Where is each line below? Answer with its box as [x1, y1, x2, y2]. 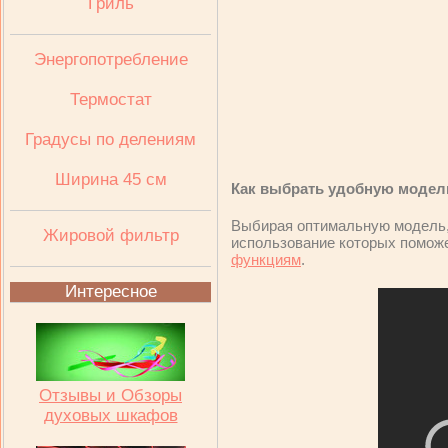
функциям [231, 251, 301, 268]
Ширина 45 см [54, 170, 167, 189]
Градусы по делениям [25, 130, 196, 149]
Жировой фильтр [42, 226, 179, 245]
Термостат [69, 90, 152, 109]
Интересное [64, 282, 157, 301]
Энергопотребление [33, 50, 188, 69]
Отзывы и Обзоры [39, 386, 182, 405]
